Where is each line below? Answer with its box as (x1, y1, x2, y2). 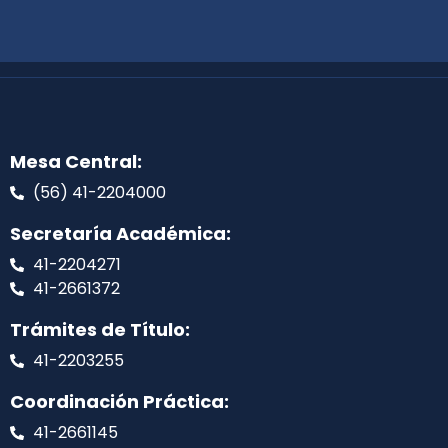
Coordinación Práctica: (10, 389, 229, 415)
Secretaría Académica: (10, 221, 231, 247)
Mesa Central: (10, 149, 142, 175)
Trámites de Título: (10, 317, 190, 343)
